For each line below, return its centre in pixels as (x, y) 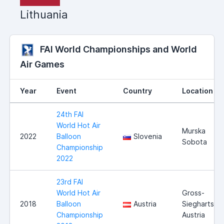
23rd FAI (70, 182)
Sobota (194, 142)
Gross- (193, 193)
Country (137, 91)
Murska (194, 131)
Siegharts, (199, 204)
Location (197, 91)
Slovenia (148, 136)
